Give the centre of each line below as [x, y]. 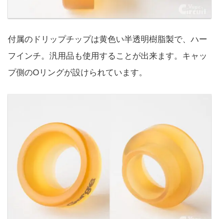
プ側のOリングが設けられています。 [77, 73]
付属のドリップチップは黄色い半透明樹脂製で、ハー [108, 40]
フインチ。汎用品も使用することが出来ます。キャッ [108, 56]
